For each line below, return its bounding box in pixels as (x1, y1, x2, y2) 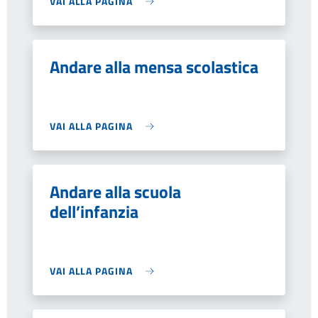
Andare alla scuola (50, 179, 181, 204)
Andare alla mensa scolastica (50, 54, 258, 79)
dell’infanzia (50, 199, 138, 224)
